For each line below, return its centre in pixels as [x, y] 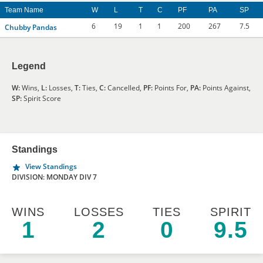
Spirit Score [41, 98]
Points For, [171, 88]
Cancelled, [124, 88]
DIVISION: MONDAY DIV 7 [54, 177]
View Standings [51, 166]
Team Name [24, 10]
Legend [29, 66]
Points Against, [226, 88]
